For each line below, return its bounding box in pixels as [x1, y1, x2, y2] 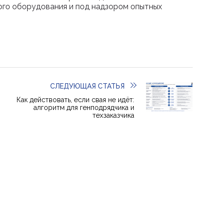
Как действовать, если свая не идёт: [17, 95, 134, 104]
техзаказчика [92, 111, 134, 119]
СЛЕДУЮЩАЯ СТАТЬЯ [50, 82, 125, 90]
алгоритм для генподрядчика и [34, 103, 134, 111]
